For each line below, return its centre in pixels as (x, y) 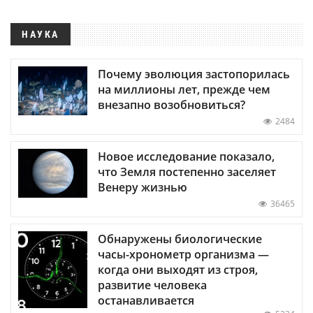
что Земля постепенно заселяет (187, 172)
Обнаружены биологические (180, 239)
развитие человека (152, 285)
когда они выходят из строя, (178, 269)
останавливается (146, 300)
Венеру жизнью (143, 187)
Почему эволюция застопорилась (194, 74)
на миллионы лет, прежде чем (184, 89)
